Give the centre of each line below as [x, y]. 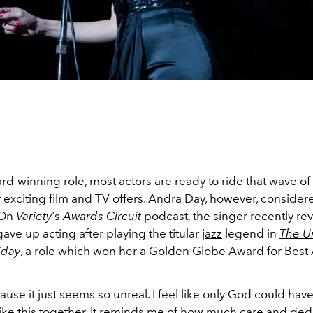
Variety [34, 216]
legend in [251, 233]
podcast [165, 216]
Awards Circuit [102, 216]
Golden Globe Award [206, 250]
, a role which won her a [85, 250]
